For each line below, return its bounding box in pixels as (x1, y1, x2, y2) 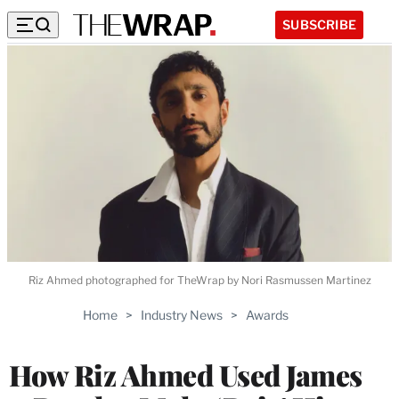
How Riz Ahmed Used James (8, 354, 362, 394)
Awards (245, 307, 289, 322)
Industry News (140, 307, 223, 322)
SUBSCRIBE (282, 16, 356, 32)
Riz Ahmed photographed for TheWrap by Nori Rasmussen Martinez (28, 273, 371, 287)
